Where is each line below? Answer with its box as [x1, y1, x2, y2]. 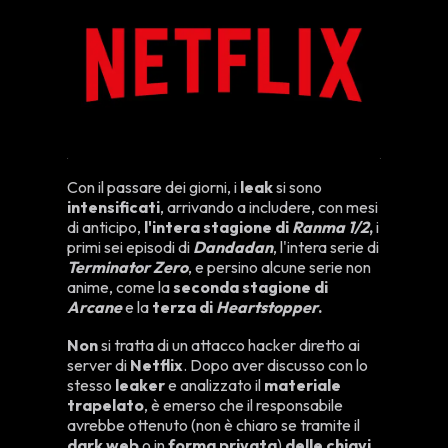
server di [67, 355, 131, 376]
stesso [67, 375, 116, 396]
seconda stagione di [173, 277, 329, 298]
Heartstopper [216, 297, 319, 318]
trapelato [67, 395, 145, 416]
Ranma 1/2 [292, 217, 370, 238]
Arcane [67, 297, 123, 318]
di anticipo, [67, 217, 142, 238]
